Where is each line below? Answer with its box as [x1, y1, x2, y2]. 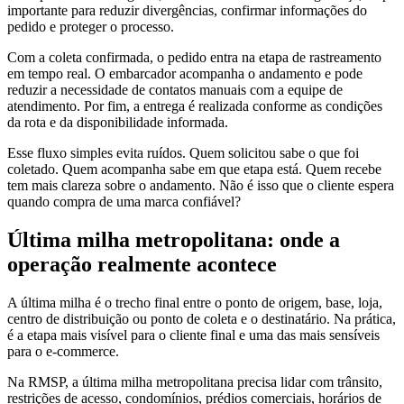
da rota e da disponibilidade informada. [7, 115, 228, 131]
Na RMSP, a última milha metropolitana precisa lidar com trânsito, [7, 374, 382, 390]
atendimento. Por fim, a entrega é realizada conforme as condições [7, 98, 382, 115]
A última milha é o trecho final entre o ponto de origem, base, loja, [7, 295, 382, 311]
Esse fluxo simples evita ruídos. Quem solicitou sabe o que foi [7, 145, 359, 161]
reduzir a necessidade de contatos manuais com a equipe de [7, 82, 343, 98]
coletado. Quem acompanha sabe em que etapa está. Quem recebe [7, 161, 381, 178]
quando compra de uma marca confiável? [7, 194, 241, 210]
